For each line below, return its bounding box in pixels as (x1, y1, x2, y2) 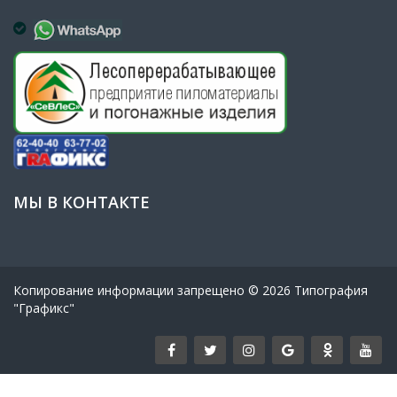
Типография (291, 281, 368, 299)
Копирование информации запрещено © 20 (13, 281, 276, 299)
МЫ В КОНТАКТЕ (13, 191, 150, 213)
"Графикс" (13, 299, 74, 316)
